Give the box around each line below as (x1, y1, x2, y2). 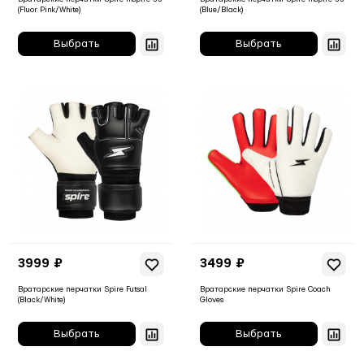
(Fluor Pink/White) (18, 6, 80, 14)
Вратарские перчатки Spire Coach (200, 285, 330, 293)
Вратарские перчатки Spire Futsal (18, 285, 147, 293)
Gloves (200, 296, 223, 304)
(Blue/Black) (200, 6, 243, 14)
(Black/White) (18, 296, 65, 304)
